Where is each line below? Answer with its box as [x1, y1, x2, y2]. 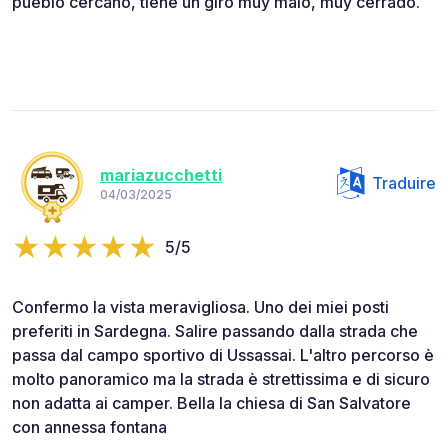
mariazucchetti [100, 165, 222, 186]
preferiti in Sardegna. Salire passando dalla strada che [12, 320, 418, 341]
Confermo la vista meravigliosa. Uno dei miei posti [12, 296, 389, 317]
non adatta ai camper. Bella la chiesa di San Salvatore [12, 392, 411, 413]
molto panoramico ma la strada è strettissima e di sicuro [12, 368, 430, 389]
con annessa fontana [12, 416, 167, 437]
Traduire [372, 172, 436, 193]
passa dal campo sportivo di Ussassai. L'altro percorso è [12, 344, 434, 365]
